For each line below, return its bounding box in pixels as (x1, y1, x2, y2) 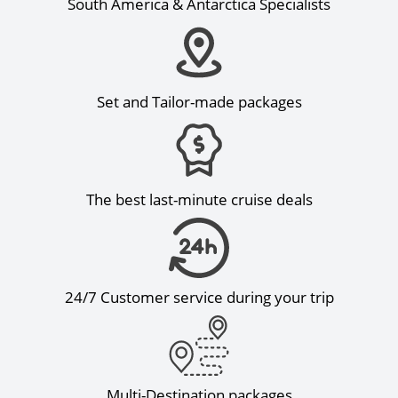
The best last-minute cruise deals (85, 188, 313, 210)
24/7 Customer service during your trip (64, 286, 334, 307)
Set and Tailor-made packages (96, 91, 302, 112)
